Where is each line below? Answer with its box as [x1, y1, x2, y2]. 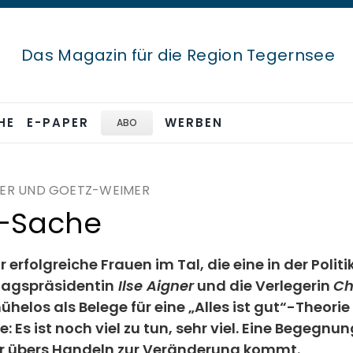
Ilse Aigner [113, 276, 194, 295]
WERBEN [165, 114, 224, 131]
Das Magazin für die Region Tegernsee [21, 44, 335, 66]
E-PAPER [27, 114, 89, 131]
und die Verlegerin [193, 276, 333, 295]
